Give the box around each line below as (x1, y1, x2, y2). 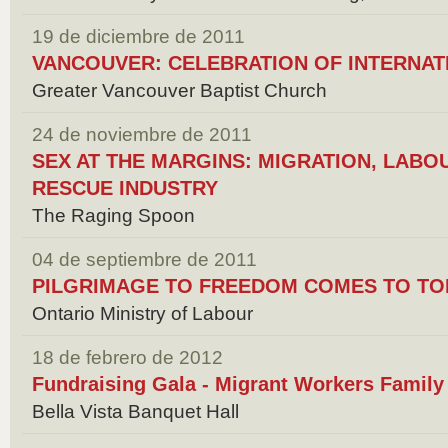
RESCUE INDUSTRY (32, 177, 218, 199)
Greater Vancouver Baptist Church (32, 80, 327, 101)
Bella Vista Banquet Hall (32, 401, 239, 422)
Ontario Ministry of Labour (32, 303, 253, 324)
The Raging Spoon (32, 205, 195, 226)
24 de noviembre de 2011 (32, 124, 252, 145)
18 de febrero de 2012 (32, 347, 223, 368)
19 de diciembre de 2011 (32, 26, 245, 47)
